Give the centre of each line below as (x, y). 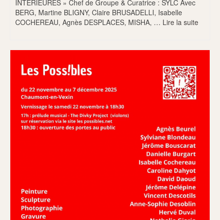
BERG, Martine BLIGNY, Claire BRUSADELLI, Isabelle (99, 12)
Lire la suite (180, 22)
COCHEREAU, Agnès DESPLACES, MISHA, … (89, 22)
